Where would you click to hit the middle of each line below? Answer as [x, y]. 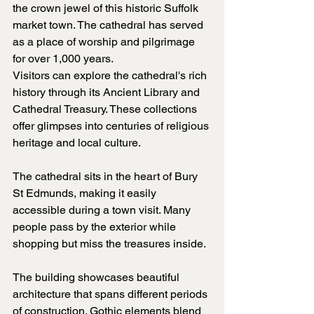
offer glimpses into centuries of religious [112, 126]
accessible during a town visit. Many [103, 210]
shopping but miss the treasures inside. [109, 244]
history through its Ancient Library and [108, 93]
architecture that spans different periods [111, 294]
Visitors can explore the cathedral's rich [111, 76]
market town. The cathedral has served [109, 25]
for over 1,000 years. [63, 59]
